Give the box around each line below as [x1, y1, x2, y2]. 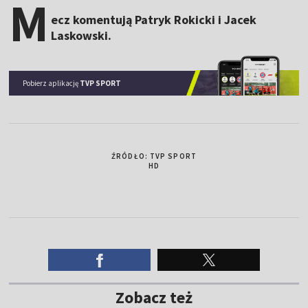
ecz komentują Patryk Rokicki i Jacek [51, 12, 257, 27]
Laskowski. [51, 27, 112, 43]
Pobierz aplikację [23, 78, 80, 88]
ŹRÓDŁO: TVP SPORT [111, 151, 197, 161]
